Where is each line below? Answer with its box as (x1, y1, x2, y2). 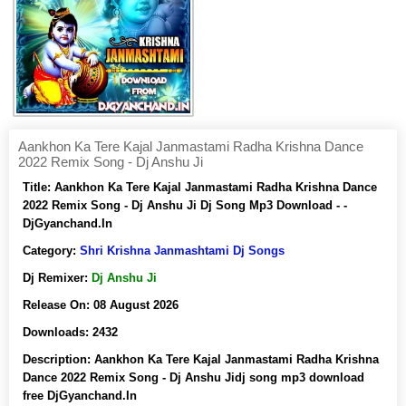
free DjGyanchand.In (23, 389, 137, 402)
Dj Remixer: (23, 271, 92, 285)
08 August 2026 (93, 298, 179, 312)
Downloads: (23, 325, 92, 339)
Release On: (23, 298, 93, 312)
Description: (23, 353, 94, 366)
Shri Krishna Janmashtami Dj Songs (80, 244, 285, 257)
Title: (23, 180, 54, 194)
